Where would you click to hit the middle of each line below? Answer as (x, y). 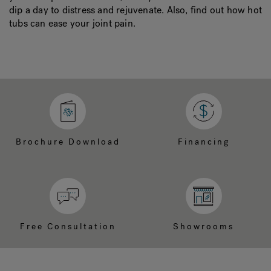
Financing (204, 142)
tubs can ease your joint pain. (72, 23)
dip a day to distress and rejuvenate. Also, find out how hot (136, 10)
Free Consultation (68, 227)
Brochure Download (68, 142)
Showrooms (204, 227)
